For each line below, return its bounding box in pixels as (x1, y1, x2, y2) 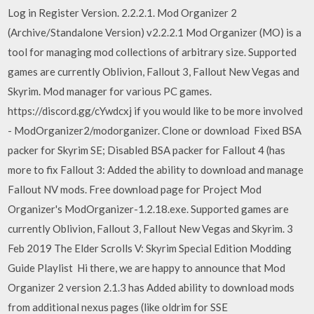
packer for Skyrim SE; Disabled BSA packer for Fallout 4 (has (8, 144, 286, 156)
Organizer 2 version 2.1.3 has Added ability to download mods (8, 281, 295, 294)
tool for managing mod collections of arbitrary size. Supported (8, 46, 297, 58)
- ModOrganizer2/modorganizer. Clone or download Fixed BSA (8, 124, 302, 137)
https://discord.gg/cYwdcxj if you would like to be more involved (8, 104, 303, 117)
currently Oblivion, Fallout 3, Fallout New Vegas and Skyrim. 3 (8, 222, 294, 235)
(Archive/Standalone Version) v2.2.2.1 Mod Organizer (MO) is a (8, 26, 302, 39)
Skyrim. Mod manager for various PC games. (8, 85, 212, 97)
